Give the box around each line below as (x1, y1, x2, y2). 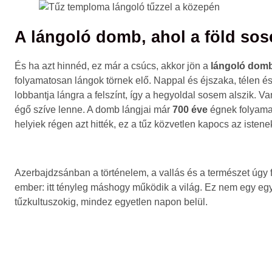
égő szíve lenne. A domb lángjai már (15, 104, 172, 115)
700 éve (172, 104, 208, 115)
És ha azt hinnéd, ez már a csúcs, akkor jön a (15, 61, 211, 72)
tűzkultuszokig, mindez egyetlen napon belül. (15, 197, 208, 208)
